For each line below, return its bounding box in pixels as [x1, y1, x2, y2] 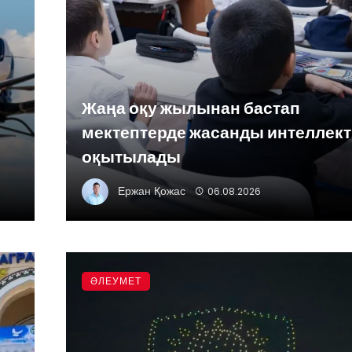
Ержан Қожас [118, 182, 185, 199]
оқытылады [82, 145, 181, 169]
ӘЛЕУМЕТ [90, 274, 141, 288]
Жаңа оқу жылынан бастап [82, 97, 300, 120]
